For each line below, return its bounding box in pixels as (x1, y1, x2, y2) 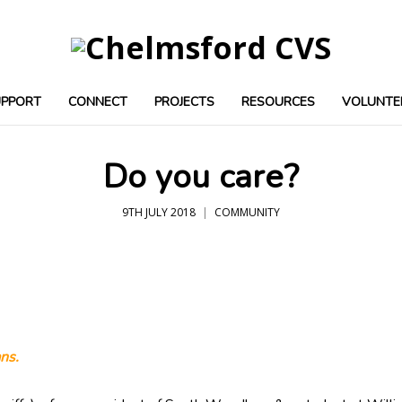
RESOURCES (241, 93, 315, 110)
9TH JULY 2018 (122, 205, 196, 220)
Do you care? (103, 154, 299, 199)
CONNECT (68, 93, 127, 110)
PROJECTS (154, 93, 214, 110)
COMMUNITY (214, 205, 280, 220)
